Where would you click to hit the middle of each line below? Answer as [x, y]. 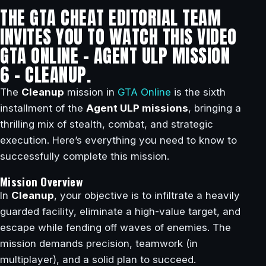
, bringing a [215, 108]
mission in [91, 92]
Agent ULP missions [137, 108]
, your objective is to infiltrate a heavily [147, 195]
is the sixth [198, 92]
